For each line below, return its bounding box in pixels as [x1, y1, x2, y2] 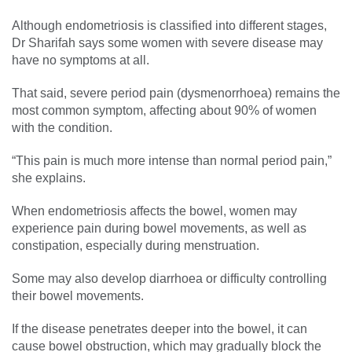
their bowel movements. [12, 288, 144, 302]
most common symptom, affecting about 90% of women [12, 103, 317, 117]
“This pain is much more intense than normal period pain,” [12, 153, 332, 167]
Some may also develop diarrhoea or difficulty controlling [12, 271, 327, 285]
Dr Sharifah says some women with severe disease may [12, 35, 323, 49]
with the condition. [12, 120, 112, 134]
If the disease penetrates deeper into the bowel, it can [12, 321, 307, 335]
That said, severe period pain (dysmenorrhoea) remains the [12, 86, 340, 100]
